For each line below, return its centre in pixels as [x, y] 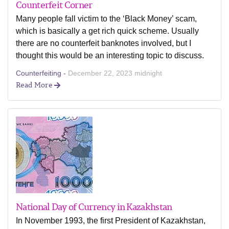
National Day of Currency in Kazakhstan [94, 207]
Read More [35, 85]
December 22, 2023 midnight [115, 73]
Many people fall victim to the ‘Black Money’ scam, [106, 19]
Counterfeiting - [42, 73]
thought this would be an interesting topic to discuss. [110, 55]
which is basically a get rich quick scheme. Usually [107, 31]
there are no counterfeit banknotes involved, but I [104, 43]
